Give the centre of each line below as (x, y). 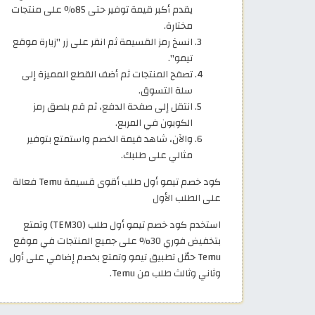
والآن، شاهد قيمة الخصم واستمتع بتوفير (110, 139)
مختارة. (178, 25)
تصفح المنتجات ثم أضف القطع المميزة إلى (107, 74)
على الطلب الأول (187, 198)
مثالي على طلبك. (157, 155)
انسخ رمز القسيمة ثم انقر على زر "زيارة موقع (103, 41)
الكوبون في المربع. (154, 122)
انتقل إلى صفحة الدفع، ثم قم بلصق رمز (113, 106)
